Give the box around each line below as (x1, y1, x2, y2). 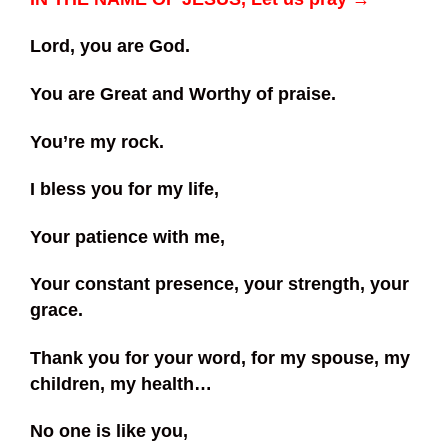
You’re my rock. (30, 131, 164, 152)
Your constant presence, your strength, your (30, 274, 409, 295)
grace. (30, 300, 83, 321)
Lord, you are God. (30, 36, 190, 57)
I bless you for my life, (30, 179, 219, 200)
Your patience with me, (30, 226, 225, 247)
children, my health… (30, 373, 212, 394)
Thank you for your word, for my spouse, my (30, 347, 410, 368)
